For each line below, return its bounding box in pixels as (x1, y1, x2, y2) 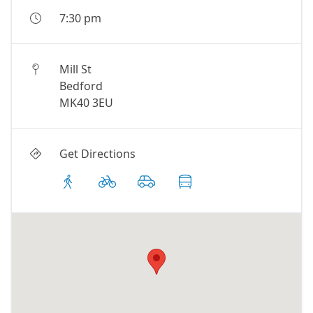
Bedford (59, 78, 103, 94)
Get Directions (59, 146, 136, 161)
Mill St (59, 61, 92, 77)
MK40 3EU (59, 95, 113, 110)
